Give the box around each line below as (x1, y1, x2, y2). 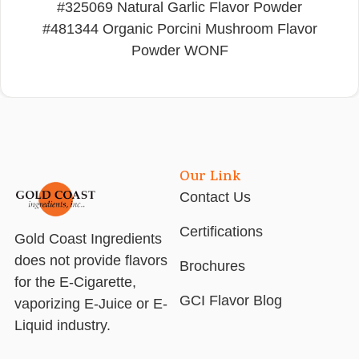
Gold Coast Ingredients (14, 231, 162, 248)
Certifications (179, 224, 263, 240)
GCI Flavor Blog (179, 292, 282, 309)
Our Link (179, 167, 240, 190)
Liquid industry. (14, 317, 111, 334)
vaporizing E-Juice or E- (14, 296, 167, 313)
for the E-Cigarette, (14, 274, 136, 291)
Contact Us (179, 189, 251, 206)
